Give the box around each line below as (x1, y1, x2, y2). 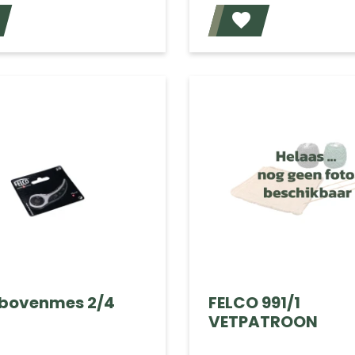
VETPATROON (208, 311, 318, 334)
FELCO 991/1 (208, 292, 300, 315)
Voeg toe (124, 14, 175, 31)
